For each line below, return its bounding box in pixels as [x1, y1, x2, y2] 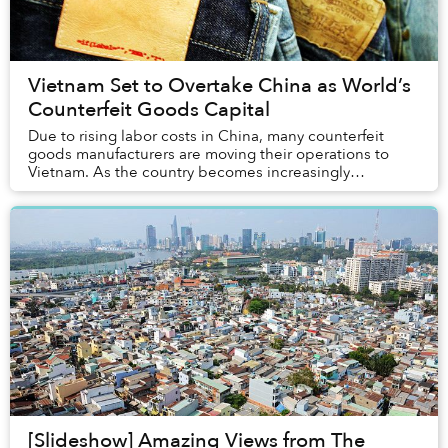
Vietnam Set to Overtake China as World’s [28, 71, 411, 99]
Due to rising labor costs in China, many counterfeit [28, 125, 384, 146]
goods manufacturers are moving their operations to [28, 143, 389, 164]
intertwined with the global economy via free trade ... [28, 179, 395, 200]
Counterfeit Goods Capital [28, 95, 270, 123]
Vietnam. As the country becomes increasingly [28, 161, 350, 182]
